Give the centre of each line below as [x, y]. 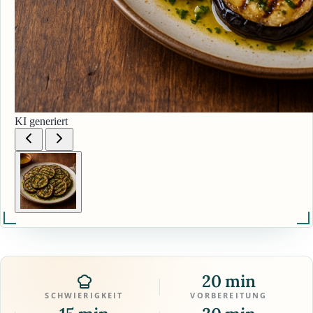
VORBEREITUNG [229, 296]
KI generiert [41, 122]
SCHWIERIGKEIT [84, 296]
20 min [229, 282]
